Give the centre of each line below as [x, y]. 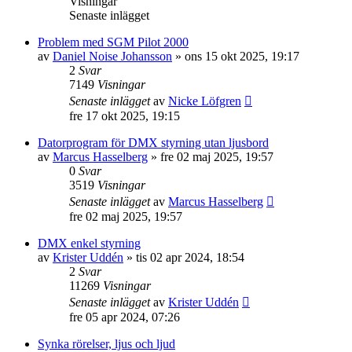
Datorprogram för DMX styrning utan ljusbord [153, 143]
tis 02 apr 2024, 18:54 [190, 257]
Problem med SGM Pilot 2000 [113, 42]
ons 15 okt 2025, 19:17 [242, 56]
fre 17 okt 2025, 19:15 [125, 116]
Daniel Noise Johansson [112, 56]
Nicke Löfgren [205, 101]
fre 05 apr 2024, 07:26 [125, 317]
